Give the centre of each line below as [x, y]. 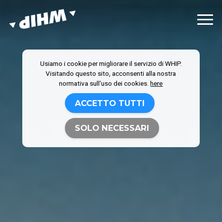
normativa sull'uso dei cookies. [105, 83]
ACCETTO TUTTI [110, 103]
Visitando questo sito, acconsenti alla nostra [111, 73]
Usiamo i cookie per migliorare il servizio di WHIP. [111, 63]
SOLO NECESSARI [112, 128]
